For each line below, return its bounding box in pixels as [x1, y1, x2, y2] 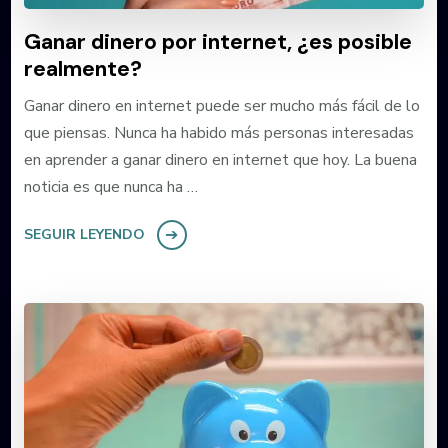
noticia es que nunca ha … [23, 176, 198, 199]
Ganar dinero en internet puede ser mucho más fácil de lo [23, 95, 420, 118]
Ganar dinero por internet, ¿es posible [23, 28, 412, 57]
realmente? [23, 55, 142, 84]
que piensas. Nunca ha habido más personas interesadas [23, 122, 414, 145]
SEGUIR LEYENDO [23, 225, 145, 245]
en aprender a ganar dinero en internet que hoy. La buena [23, 149, 417, 172]
